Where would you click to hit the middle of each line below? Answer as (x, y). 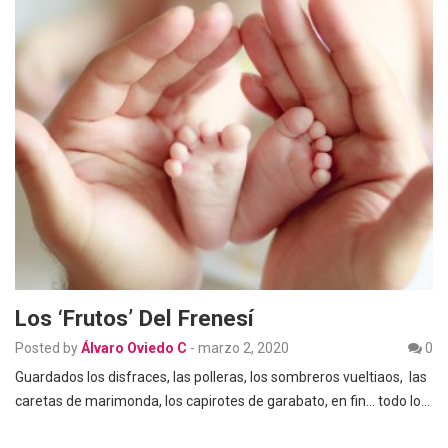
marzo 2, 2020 (243, 347)
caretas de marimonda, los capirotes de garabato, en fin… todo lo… (222, 400)
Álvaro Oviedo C (134, 347)
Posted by (46, 347)
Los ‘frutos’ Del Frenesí (134, 317)
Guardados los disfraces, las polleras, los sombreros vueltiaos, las (221, 376)
